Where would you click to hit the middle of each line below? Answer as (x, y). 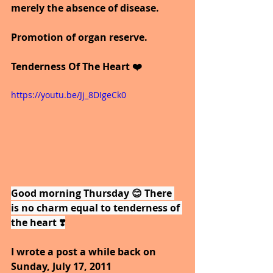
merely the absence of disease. (85, 8)
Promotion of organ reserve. (79, 37)
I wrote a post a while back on (85, 251)
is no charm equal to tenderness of (97, 207)
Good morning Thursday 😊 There (93, 193)
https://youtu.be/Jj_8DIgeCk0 (69, 95)
